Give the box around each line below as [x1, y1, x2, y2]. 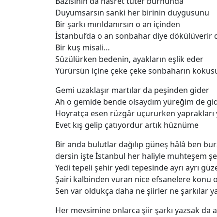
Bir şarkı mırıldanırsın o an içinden [55, 19, 180, 30]
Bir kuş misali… [55, 42, 110, 53]
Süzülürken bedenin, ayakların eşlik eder [55, 54, 203, 64]
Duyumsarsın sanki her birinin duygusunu [55, 7, 209, 18]
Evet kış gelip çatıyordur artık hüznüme [55, 120, 199, 130]
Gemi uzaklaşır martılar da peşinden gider [55, 85, 209, 95]
